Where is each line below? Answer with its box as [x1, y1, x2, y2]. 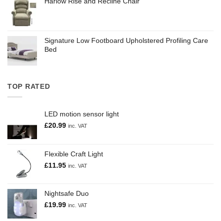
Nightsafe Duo [44, 189, 89, 198]
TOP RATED [7, 82, 50, 90]
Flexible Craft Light [44, 150, 103, 158]
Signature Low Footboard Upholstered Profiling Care [44, 37, 208, 45]
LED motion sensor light [44, 110, 119, 118]
